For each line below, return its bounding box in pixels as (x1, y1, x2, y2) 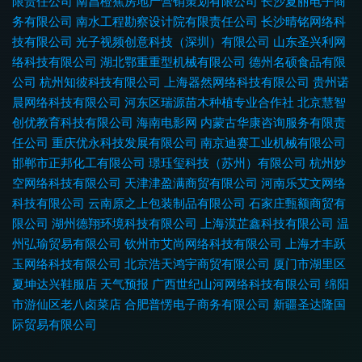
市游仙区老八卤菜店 (12, 296, 121, 312)
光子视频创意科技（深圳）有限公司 (76, 33, 270, 49)
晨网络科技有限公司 (12, 94, 121, 110)
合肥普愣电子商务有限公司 (124, 296, 270, 312)
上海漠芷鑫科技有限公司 (200, 215, 334, 231)
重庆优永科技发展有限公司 (52, 134, 197, 150)
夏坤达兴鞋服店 (12, 276, 97, 292)
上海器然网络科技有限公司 (164, 74, 309, 90)
